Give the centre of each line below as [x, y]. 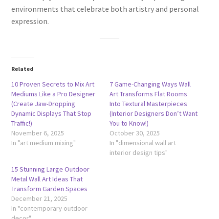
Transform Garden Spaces [49, 189]
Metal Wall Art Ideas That [47, 179]
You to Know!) [129, 123]
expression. [30, 21]
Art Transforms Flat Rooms [148, 94]
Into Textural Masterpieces [148, 104]
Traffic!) [22, 123]
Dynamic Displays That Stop [51, 114]
